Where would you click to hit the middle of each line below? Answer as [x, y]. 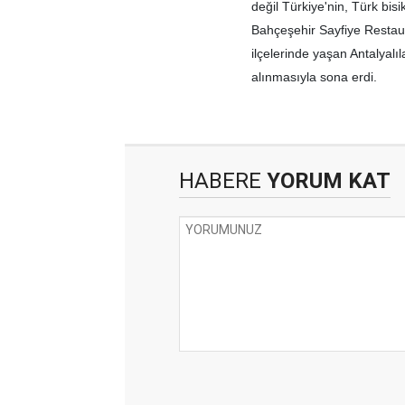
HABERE [220, 181]
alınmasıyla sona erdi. [314, 77]
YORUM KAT [326, 181]
